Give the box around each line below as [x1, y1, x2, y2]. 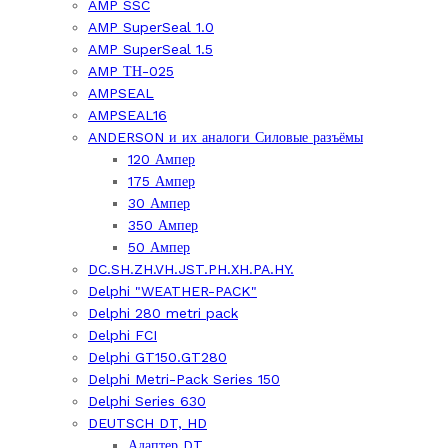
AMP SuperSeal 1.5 [88, 41, 213, 57]
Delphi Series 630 [88, 393, 206, 409]
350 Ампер [128, 217, 198, 233]
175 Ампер [128, 173, 195, 189]
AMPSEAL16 [88, 107, 167, 123]
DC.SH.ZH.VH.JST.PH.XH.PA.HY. [88, 261, 294, 277]
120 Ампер [128, 151, 195, 167]
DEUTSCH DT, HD [88, 415, 207, 431]
